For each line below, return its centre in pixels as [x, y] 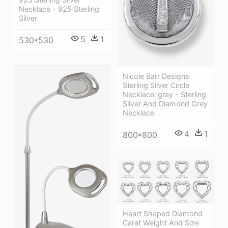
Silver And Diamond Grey [165, 104]
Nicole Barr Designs [156, 76]
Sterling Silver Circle [156, 85]
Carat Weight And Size [161, 222]
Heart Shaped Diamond [163, 213]
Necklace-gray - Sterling [164, 95]
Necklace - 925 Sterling [59, 9]
